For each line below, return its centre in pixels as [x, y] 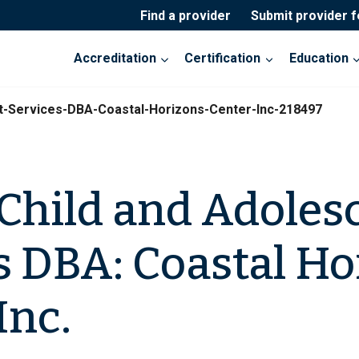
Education [319, 58]
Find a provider [185, 15]
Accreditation [115, 58]
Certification [223, 58]
